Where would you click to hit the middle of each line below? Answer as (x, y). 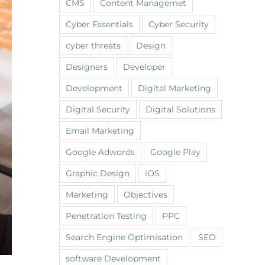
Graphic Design (98, 173)
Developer (144, 67)
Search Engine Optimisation (124, 237)
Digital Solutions (180, 109)
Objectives (146, 194)
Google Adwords (100, 152)
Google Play (175, 152)
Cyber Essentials (99, 24)
